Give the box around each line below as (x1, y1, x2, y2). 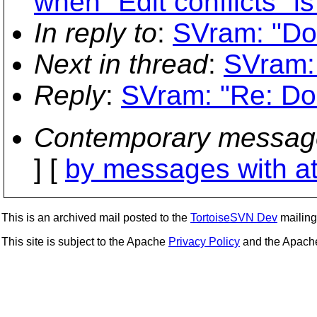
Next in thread (34, 49, 208, 79)
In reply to (34, 18, 157, 48)
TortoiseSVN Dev (190, 212, 277, 224)
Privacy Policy (168, 236, 240, 248)
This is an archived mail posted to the (1, 212, 190, 224)
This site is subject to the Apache (1, 236, 168, 248)
